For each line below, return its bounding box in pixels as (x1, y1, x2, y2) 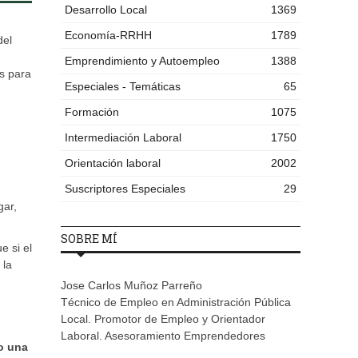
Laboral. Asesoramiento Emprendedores (61, 329, 265, 343)
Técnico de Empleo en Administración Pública (61, 296, 291, 309)
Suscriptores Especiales (65, 182, 185, 196)
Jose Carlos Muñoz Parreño (61, 279, 202, 292)
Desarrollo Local (65, 3, 147, 17)
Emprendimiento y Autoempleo (65, 54, 220, 68)
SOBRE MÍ (61, 231, 117, 247)
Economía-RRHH (65, 29, 152, 42)
